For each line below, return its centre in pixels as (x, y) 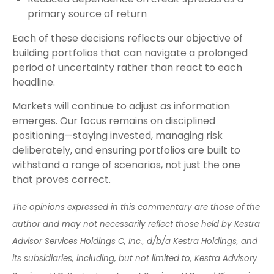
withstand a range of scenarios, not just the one (126, 165)
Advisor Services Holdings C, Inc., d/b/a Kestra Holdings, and (135, 242)
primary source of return (87, 13)
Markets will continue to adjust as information (121, 106)
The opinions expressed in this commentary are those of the (136, 207)
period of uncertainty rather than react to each (127, 67)
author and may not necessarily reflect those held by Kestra (136, 224)
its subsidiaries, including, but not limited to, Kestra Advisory (135, 259)
